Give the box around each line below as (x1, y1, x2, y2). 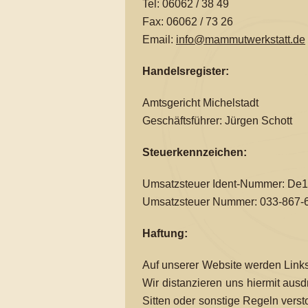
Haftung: (142, 228, 188, 239)
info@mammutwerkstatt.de (176, 34, 305, 45)
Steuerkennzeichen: (142, 146, 247, 158)
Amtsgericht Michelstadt (142, 97, 258, 109)
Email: (142, 34, 176, 45)
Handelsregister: (142, 65, 229, 77)
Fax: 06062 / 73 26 (142, 16, 233, 27)
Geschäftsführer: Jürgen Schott (142, 115, 292, 126)
